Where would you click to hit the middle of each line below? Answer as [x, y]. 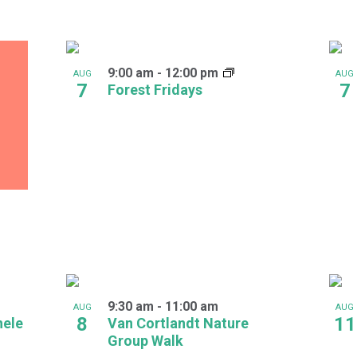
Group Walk [146, 341]
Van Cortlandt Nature [178, 324]
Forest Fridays [155, 89]
